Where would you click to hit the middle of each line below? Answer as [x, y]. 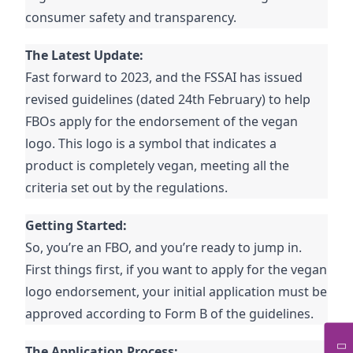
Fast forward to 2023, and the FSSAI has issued [164, 78]
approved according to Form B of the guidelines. [170, 314]
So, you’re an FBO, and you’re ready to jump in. [164, 248]
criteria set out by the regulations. [127, 188]
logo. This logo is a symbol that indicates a [151, 144]
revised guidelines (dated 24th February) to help [168, 100]
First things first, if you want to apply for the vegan [176, 270]
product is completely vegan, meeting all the [158, 166]
